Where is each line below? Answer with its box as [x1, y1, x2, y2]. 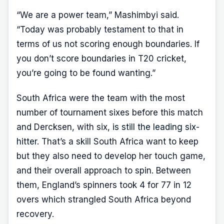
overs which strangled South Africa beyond [16, 194, 191, 205]
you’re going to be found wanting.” [16, 67, 155, 78]
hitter [16, 136, 37, 147]
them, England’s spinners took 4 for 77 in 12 [16, 180, 191, 190]
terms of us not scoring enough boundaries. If [16, 38, 199, 49]
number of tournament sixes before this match [16, 107, 203, 118]
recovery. [16, 209, 54, 219]
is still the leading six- [112, 122, 199, 132]
